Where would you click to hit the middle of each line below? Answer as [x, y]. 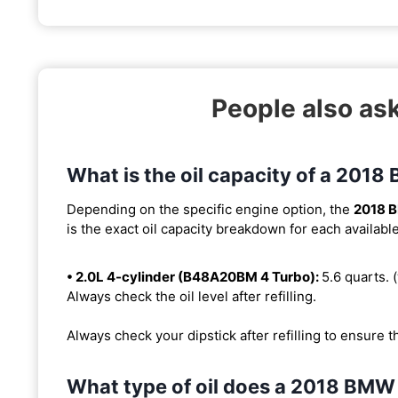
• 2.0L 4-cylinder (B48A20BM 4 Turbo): [194, 276]
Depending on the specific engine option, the [210, 209]
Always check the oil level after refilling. [191, 296]
